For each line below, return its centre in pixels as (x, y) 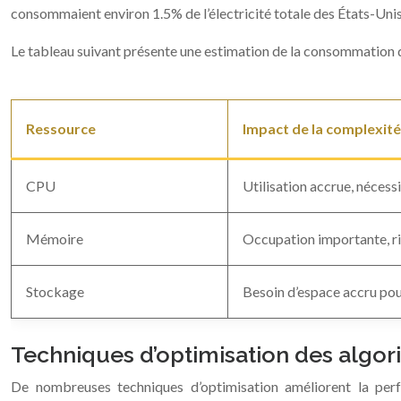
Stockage (55, 291)
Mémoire (55, 239)
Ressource (61, 128)
